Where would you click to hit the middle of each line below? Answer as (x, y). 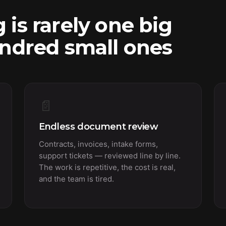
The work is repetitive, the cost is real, (107, 167)
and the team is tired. (76, 179)
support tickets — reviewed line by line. (110, 156)
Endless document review (99, 127)
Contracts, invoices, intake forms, (98, 144)
